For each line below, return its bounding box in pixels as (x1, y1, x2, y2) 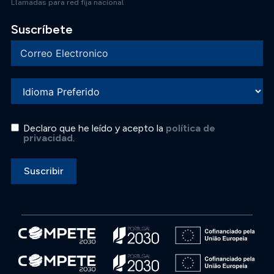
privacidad (23, 132, 73, 144)
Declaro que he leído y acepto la (23, 122, 166, 135)
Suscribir (23, 165, 64, 177)
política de (165, 122, 215, 135)
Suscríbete (10, 22, 73, 37)
